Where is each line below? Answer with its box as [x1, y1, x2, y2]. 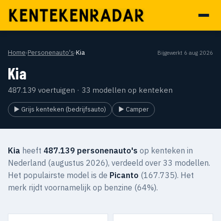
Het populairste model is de [8, 170, 110, 180]
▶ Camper [118, 105, 149, 113]
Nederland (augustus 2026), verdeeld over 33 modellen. [8, 158, 210, 168]
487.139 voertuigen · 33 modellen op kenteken [8, 85, 173, 95]
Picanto [110, 170, 139, 180]
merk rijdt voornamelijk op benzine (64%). [8, 183, 158, 192]
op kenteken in [138, 146, 193, 155]
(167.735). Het [139, 170, 194, 180]
